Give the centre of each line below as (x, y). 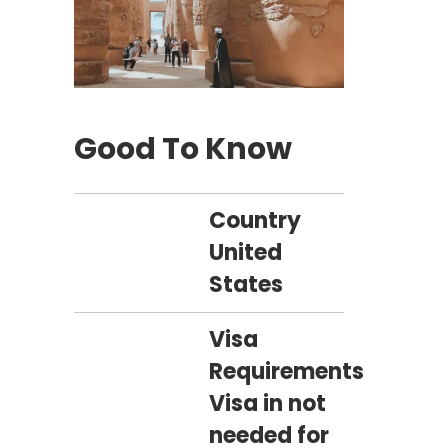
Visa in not (267, 403)
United (245, 252)
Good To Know (183, 148)
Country (255, 220)
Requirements (286, 371)
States (246, 284)
